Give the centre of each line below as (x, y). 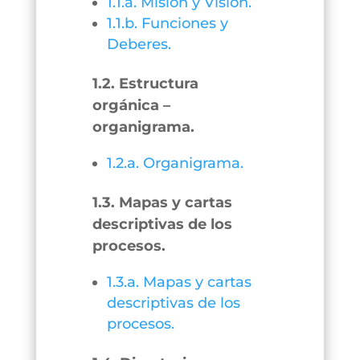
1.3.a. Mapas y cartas (179, 282)
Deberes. (139, 44)
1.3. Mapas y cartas (162, 202)
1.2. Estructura (145, 84)
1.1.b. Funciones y (167, 23)
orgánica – (131, 105)
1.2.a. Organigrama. (175, 163)
